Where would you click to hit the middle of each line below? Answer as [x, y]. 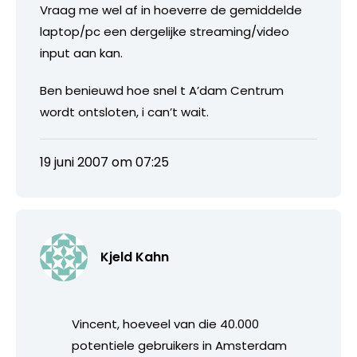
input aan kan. [81, 53]
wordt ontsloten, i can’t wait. [124, 112]
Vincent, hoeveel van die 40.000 [165, 324]
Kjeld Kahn [135, 257]
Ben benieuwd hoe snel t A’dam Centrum [162, 90]
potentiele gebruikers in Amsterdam [179, 345]
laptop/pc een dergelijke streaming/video [165, 31]
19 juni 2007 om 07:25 [104, 162]
